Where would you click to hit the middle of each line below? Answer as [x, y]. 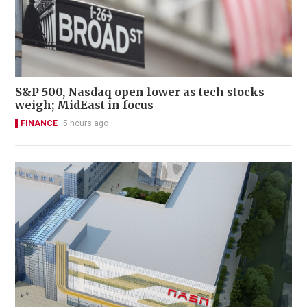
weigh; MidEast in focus [84, 105]
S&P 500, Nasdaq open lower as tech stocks [140, 92]
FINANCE [39, 124]
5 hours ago [86, 124]
